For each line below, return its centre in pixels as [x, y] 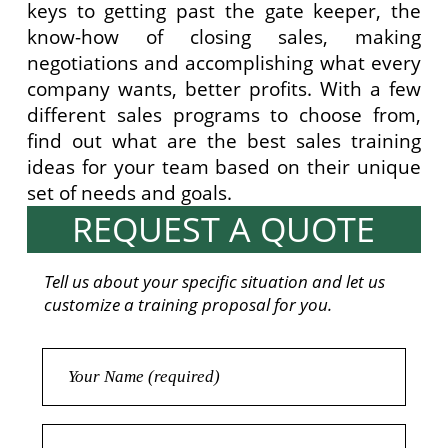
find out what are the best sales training [224, 140]
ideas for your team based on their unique [224, 166]
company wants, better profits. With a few [224, 88]
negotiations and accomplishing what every [224, 62]
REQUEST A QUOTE [224, 228]
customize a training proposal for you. [187, 304]
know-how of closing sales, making [224, 36]
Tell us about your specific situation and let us [214, 281]
